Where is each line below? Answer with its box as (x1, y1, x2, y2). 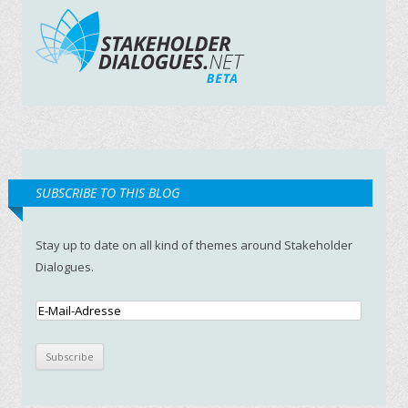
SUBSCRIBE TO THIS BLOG (36, 184, 180, 201)
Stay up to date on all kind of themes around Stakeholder (36, 237, 352, 253)
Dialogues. (36, 259, 94, 275)
